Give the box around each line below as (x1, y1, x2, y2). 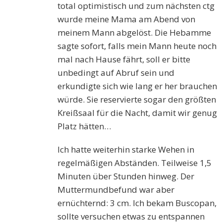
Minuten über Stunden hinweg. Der (57, 170, 195, 182)
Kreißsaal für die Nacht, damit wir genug (57, 107, 218, 119)
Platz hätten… (57, 120, 111, 132)
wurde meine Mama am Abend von (57, 13, 196, 25)
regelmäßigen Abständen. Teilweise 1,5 (57, 157, 212, 169)
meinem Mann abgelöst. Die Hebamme (57, 27, 212, 39)
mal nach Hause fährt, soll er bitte (57, 54, 191, 65)
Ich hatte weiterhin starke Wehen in (57, 144, 195, 156)
